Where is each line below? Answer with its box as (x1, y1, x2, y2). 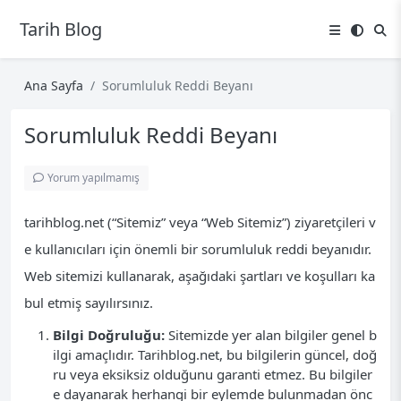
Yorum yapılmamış (47, 170, 140, 185)
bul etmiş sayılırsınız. (24, 294, 153, 311)
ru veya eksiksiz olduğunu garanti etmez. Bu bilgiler (53, 365, 372, 383)
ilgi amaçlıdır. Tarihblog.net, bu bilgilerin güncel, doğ (53, 346, 377, 363)
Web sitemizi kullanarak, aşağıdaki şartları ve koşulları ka (24, 267, 375, 285)
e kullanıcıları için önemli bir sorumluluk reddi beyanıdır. (24, 240, 371, 258)
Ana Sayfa (24, 77, 83, 94)
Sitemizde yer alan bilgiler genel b (165, 326, 377, 344)
